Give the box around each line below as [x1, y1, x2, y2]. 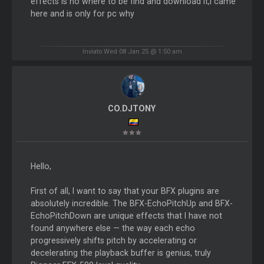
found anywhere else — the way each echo [30, 223, 195, 233]
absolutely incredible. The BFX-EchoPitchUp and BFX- [30, 199, 233, 209]
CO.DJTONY [108, 104, 156, 114]
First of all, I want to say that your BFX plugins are [30, 186, 219, 196]
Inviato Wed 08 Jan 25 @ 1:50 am [82, 47, 182, 56]
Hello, [30, 161, 51, 171]
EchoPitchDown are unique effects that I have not [30, 211, 222, 221]
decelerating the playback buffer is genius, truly [30, 248, 211, 258]
